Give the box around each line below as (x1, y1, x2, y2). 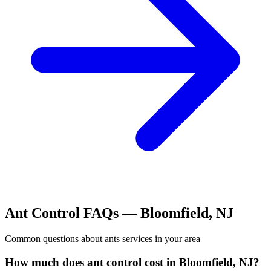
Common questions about (5, 233, 105, 244)
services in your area (120, 233, 200, 244)
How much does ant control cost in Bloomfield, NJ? (5, 255, 260, 269)
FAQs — (80, 205, 140, 221)
